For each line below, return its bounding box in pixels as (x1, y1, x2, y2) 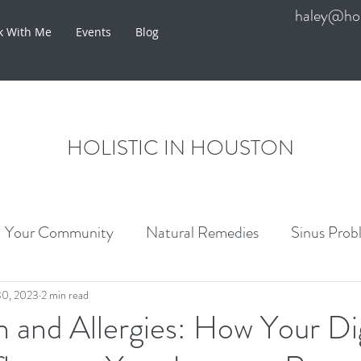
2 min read (41, 286, 89, 303)
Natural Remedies (146, 221, 259, 244)
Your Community (5, 221, 114, 244)
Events (76, 24, 111, 39)
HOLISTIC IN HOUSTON (67, 133, 294, 163)
